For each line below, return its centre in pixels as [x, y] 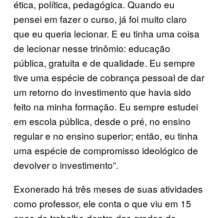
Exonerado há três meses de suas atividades [108, 188]
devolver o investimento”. [66, 164]
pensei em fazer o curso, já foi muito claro [100, 18]
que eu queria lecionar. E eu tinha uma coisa [107, 33]
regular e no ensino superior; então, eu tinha [106, 135]
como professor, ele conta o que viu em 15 [102, 203]
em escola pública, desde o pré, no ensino [102, 121]
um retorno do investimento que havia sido [102, 91]
